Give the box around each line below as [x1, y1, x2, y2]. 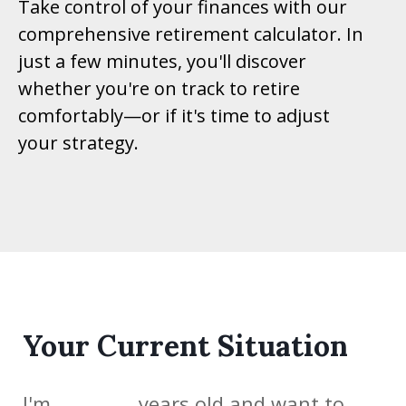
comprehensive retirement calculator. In [18, 21, 363, 46]
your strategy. [18, 130, 139, 155]
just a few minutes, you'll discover [18, 48, 306, 73]
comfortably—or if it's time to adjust [18, 102, 330, 128]
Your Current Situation [23, 326, 348, 364]
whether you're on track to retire [18, 75, 300, 101]
